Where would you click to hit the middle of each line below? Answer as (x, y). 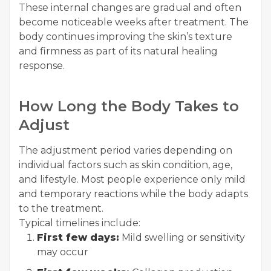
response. (42, 66)
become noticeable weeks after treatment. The (134, 22)
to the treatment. (61, 209)
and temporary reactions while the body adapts (133, 194)
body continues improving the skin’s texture (126, 37)
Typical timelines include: (80, 223)
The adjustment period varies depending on (126, 151)
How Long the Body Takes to (129, 106)
